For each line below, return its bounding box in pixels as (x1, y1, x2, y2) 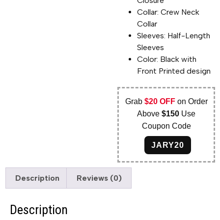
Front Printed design (137, 66, 211, 76)
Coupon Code (141, 121, 191, 130)
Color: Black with (137, 54, 197, 64)
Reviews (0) (76, 173, 122, 183)
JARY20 (151, 140, 185, 149)
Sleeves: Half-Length (137, 30, 211, 40)
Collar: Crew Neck (137, 7, 200, 17)
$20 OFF (144, 97, 175, 106)
